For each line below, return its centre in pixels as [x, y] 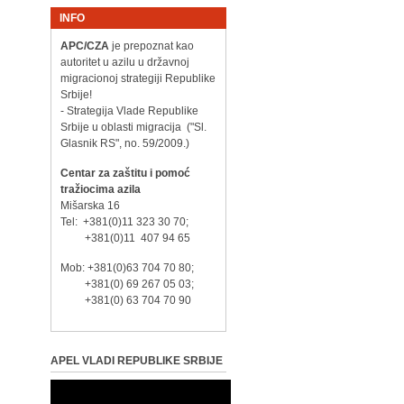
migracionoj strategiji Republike [138, 78]
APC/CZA [84, 46]
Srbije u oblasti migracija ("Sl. [133, 127]
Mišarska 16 [90, 206]
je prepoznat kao [151, 46]
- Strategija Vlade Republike [129, 111]
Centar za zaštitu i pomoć [125, 173]
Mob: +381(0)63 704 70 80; [138, 268]
